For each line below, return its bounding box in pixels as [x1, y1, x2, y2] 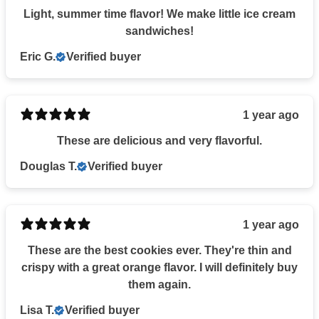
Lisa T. [20, 303, 54, 316]
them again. [128, 278, 191, 291]
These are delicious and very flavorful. [57, 134, 262, 147]
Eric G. [20, 50, 56, 63]
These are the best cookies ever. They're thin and [27, 244, 292, 256]
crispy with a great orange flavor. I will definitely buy [21, 261, 298, 273]
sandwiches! [125, 24, 194, 37]
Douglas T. [20, 159, 77, 172]
